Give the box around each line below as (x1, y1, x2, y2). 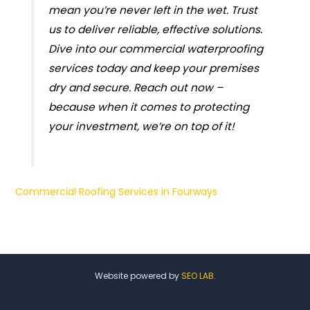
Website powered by (94, 270, 181, 282)
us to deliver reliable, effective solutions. (48, 21, 262, 37)
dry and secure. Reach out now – (48, 80, 223, 95)
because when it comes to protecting (48, 99, 249, 114)
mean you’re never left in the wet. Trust (48, 2, 257, 17)
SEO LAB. (181, 270, 216, 282)
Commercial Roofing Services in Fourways (15, 185, 217, 199)
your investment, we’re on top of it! (48, 118, 235, 134)
